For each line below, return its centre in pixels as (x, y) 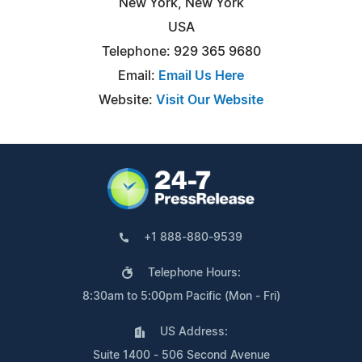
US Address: (194, 332)
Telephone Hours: (194, 273)
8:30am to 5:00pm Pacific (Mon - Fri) (181, 296)
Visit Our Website (210, 100)
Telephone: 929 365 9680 (181, 51)
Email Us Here (201, 76)
